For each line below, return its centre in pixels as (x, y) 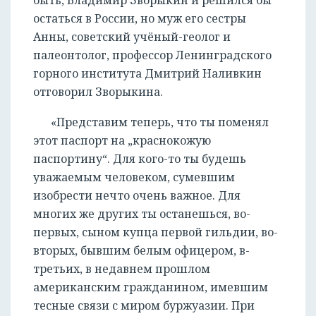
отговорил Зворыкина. (98, 92)
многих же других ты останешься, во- (142, 214)
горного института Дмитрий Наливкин (147, 74)
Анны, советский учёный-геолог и (132, 37)
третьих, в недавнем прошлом (122, 269)
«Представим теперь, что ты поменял (160, 122)
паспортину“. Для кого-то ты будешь (140, 159)
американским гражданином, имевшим (151, 287)
